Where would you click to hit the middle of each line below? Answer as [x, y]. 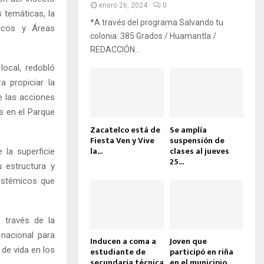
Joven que [188, 241]
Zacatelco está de [125, 130]
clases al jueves [199, 151]
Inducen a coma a [123, 241]
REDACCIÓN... [115, 50]
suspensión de [197, 140]
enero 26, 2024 [123, 6]
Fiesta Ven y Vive [122, 140]
